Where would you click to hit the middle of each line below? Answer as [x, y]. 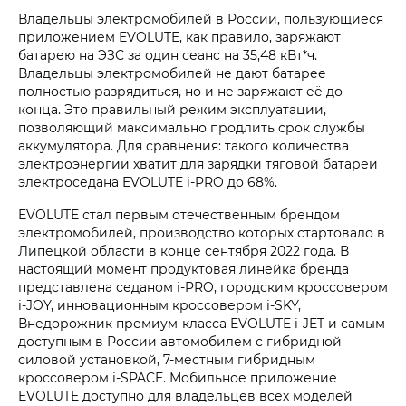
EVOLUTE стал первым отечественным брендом [179, 214]
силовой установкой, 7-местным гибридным [167, 359]
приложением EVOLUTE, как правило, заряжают [179, 36]
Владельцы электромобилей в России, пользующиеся [201, 18]
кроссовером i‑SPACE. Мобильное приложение [178, 377]
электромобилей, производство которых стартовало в [202, 232]
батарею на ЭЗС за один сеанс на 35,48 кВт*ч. [168, 54]
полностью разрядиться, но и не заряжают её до [180, 91]
